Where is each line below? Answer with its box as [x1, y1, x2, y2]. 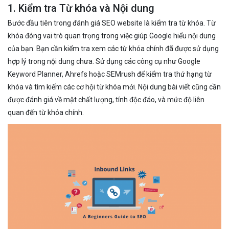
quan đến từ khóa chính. [8, 108, 84, 117]
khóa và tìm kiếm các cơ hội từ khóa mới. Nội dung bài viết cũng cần [8, 83, 221, 91]
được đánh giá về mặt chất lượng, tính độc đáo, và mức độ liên [8, 96, 204, 104]
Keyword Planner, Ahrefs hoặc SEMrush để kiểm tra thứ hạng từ [8, 70, 212, 78]
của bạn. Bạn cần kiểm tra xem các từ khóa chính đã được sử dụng [8, 44, 219, 53]
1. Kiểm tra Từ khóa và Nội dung [8, 2, 154, 14]
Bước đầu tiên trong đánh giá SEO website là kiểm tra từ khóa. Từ [8, 19, 216, 27]
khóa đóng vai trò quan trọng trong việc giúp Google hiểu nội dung [8, 32, 216, 40]
